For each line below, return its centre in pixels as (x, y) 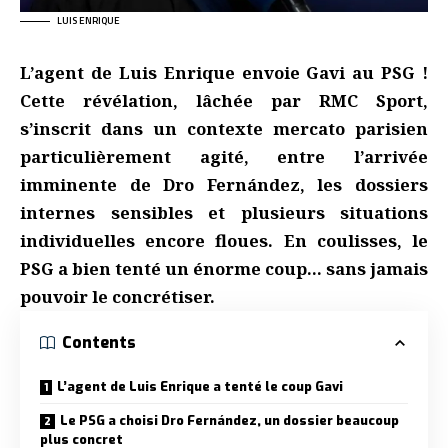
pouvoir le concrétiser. (117, 296)
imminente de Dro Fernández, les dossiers (224, 184)
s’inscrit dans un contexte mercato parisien (224, 128)
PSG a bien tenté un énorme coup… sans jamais (224, 268)
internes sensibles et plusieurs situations (224, 212)
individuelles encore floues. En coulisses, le (224, 240)
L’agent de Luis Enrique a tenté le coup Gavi (200, 386)
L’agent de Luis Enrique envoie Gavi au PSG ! (224, 72)
